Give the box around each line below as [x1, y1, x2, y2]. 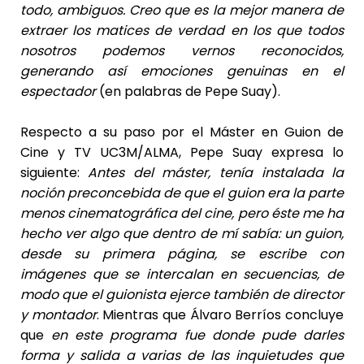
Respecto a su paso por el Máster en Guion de [19, 122, 344, 141]
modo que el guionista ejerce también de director [19, 284, 344, 304]
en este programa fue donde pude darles [51, 325, 344, 344]
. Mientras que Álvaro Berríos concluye [96, 305, 344, 324]
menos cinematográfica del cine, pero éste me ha [19, 203, 344, 223]
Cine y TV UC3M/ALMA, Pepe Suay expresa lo [19, 142, 344, 162]
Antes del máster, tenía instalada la [88, 162, 344, 182]
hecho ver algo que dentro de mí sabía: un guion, [19, 223, 344, 243]
